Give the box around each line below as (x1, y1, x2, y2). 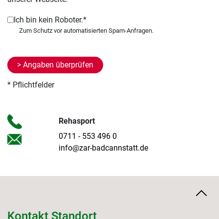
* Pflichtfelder (7, 80, 54, 89)
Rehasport (58, 116, 95, 126)
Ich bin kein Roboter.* (14, 15, 87, 24)
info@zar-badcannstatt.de (58, 143, 148, 153)
